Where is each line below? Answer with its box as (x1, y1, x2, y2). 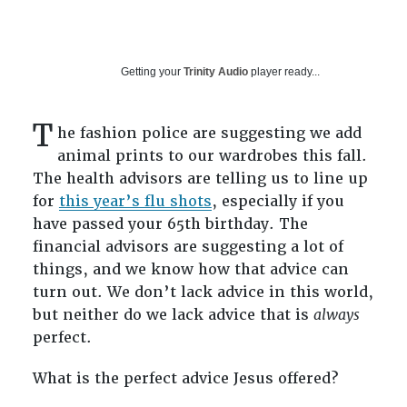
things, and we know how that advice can (32, 260, 349, 280)
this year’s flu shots (58, 192, 212, 212)
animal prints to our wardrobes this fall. (56, 146, 367, 166)
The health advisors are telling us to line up (32, 169, 368, 189)
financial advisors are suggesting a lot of (32, 237, 343, 257)
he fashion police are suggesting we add (56, 124, 362, 144)
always (313, 305, 360, 325)
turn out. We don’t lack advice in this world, (32, 283, 373, 303)
